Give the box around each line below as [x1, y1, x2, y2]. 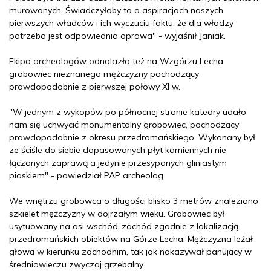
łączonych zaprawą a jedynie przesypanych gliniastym [9, 157, 227, 168]
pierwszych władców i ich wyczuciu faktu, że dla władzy [9, 18, 233, 28]
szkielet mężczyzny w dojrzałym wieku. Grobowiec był [9, 208, 224, 219]
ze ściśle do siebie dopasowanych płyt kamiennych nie [9, 145, 226, 155]
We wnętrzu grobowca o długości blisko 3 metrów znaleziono [9, 195, 258, 206]
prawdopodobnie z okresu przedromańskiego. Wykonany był [9, 132, 255, 143]
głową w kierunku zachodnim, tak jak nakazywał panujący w [9, 246, 252, 257]
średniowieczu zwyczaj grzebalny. [9, 259, 145, 270]
